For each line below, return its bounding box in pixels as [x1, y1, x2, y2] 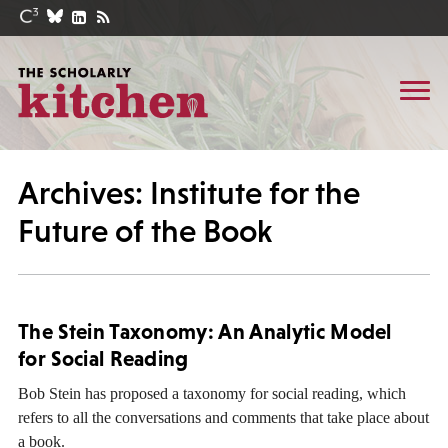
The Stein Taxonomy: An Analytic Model [18, 318, 392, 344]
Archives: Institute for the [18, 175, 360, 211]
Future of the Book [18, 213, 272, 249]
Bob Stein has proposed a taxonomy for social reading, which [18, 385, 406, 403]
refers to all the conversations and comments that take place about [18, 409, 429, 427]
